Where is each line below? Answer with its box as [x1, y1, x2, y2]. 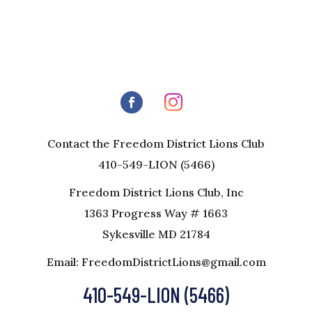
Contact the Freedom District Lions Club [47, 136, 265, 151]
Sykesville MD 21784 [102, 227, 210, 242]
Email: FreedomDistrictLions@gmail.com [46, 255, 266, 270]
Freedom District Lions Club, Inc [68, 185, 244, 200]
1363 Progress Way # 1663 [84, 206, 228, 221]
